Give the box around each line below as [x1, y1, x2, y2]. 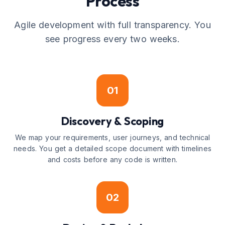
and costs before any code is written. [48, 155, 177, 164]
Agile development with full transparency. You [14, 20, 211, 30]
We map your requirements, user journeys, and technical [15, 133, 210, 142]
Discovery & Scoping [61, 114, 164, 128]
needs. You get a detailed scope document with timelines [14, 144, 211, 153]
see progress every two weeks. [45, 34, 180, 44]
